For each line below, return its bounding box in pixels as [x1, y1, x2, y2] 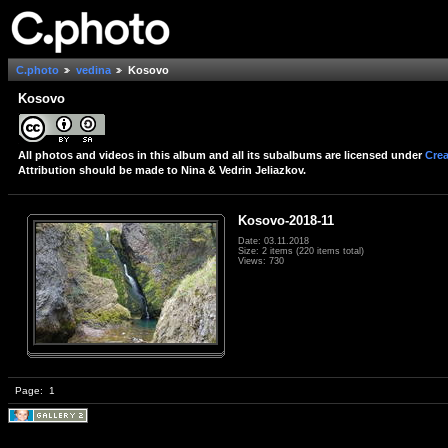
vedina [76, 64, 111, 77]
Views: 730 [238, 255, 284, 266]
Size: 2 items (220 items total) [238, 245, 364, 256]
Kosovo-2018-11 [238, 212, 334, 228]
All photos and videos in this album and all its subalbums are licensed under [18, 148, 425, 161]
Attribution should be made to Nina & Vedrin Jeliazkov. [18, 163, 306, 176]
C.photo [16, 64, 59, 77]
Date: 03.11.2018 [238, 235, 309, 246]
